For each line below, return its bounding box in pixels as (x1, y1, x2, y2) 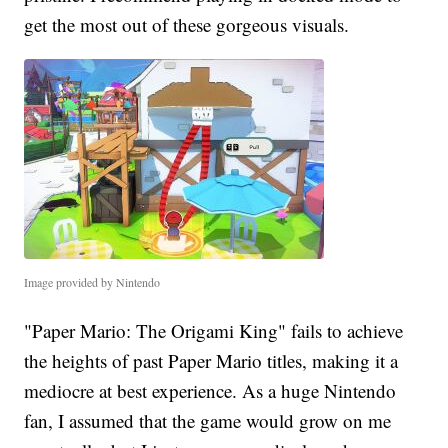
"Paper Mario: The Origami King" (24, 317, 287, 343)
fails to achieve (291, 317, 404, 343)
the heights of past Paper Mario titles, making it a (24, 347, 399, 373)
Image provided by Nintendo (24, 273, 161, 290)
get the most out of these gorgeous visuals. (24, 11, 350, 37)
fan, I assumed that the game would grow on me (24, 407, 392, 433)
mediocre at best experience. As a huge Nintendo (24, 377, 397, 403)
